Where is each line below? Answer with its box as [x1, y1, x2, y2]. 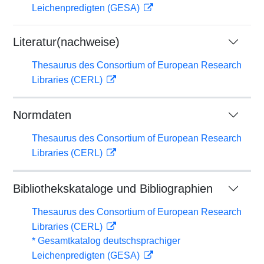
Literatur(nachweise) [13, 35, 120, 48]
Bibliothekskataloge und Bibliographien [13, 182, 213, 195]
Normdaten [13, 108, 71, 121]
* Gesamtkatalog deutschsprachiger [32, 236, 180, 246]
